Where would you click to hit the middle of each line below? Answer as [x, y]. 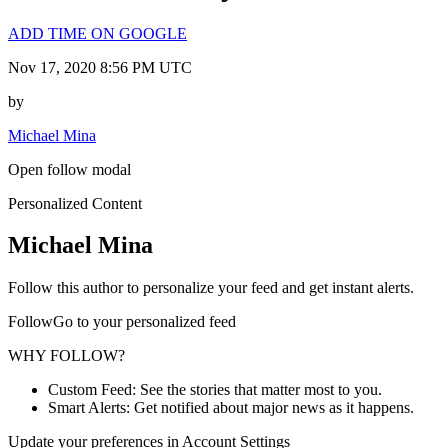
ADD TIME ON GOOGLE [97, 33]
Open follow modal [69, 169]
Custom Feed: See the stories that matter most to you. [215, 390]
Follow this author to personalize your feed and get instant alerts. [211, 288]
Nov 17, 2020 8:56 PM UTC [100, 67]
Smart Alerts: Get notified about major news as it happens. [231, 408]
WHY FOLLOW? [66, 356]
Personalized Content [75, 203]
